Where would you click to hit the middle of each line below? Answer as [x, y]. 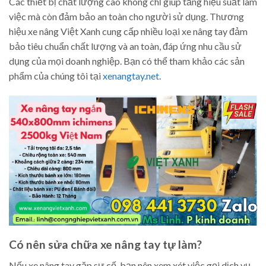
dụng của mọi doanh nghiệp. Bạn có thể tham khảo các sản [127, 61]
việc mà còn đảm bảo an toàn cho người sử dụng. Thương [126, 17]
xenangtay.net [131, 76]
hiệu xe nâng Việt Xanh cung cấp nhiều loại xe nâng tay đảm [128, 31]
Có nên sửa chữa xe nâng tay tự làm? [105, 245]
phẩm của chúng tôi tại [56, 76]
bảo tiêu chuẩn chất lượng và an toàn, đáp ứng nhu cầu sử [125, 46]
